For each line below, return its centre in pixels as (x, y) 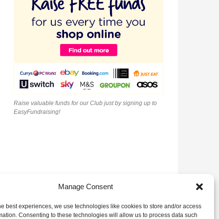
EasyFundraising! (37, 112)
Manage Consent (85, 186)
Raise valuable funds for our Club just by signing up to (85, 103)
